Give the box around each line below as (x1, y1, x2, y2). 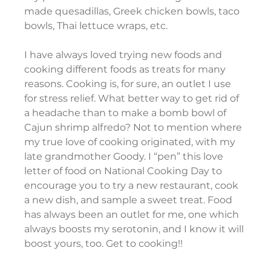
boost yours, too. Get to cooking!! (24, 238, 183, 250)
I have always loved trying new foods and (24, 49, 225, 61)
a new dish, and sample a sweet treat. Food (24, 194, 235, 206)
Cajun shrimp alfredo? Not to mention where (24, 122, 245, 134)
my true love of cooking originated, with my (24, 136, 238, 148)
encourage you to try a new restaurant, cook (24, 180, 241, 192)
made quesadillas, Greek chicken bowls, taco (24, 5, 243, 18)
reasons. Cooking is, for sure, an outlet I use (24, 78, 234, 90)
